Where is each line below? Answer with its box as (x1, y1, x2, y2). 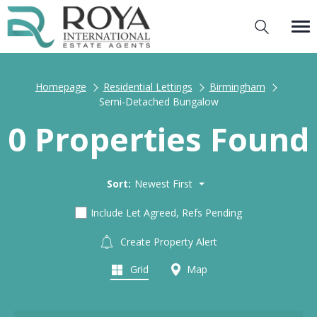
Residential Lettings (103, 80, 192, 93)
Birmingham (209, 80, 265, 93)
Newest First (134, 176, 192, 190)
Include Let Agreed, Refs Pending (91, 205, 242, 219)
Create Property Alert (117, 234, 217, 248)
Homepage (35, 80, 86, 93)
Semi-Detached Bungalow (98, 95, 219, 108)
